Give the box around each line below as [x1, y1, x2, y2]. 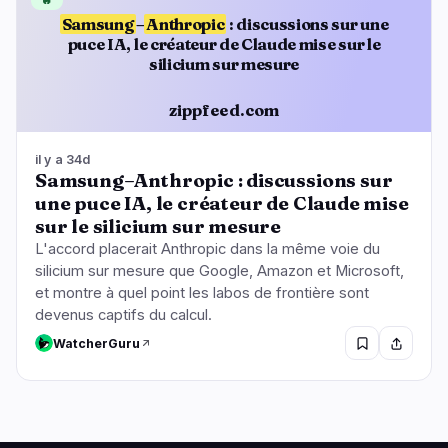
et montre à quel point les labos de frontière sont [35, 284, 369, 303]
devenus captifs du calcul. [35, 306, 212, 325]
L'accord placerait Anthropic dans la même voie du [35, 240, 380, 259]
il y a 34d [35, 152, 91, 168]
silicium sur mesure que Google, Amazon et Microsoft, [35, 262, 404, 281]
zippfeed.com [168, 99, 280, 120]
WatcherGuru [53, 335, 140, 351]
